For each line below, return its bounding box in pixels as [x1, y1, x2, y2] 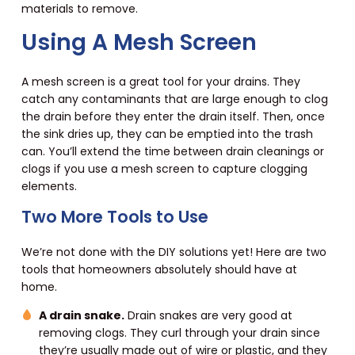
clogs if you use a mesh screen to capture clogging [21, 161, 307, 177]
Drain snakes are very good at [124, 307, 292, 324]
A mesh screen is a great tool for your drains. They [21, 74, 300, 90]
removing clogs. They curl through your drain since [38, 325, 320, 342]
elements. [21, 178, 77, 195]
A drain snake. [38, 307, 124, 324]
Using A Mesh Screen [21, 27, 257, 59]
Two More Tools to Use [21, 205, 208, 229]
